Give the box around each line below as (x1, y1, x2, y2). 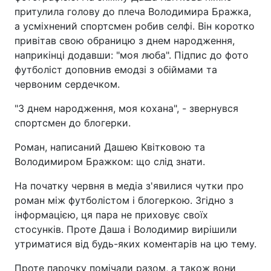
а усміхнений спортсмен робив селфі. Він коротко (15, 20, 255, 32)
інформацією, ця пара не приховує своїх (15, 209, 208, 221)
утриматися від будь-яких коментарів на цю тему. (15, 238, 256, 250)
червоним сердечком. (15, 78, 120, 90)
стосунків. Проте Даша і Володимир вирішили (15, 223, 237, 235)
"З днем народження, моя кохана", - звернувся (15, 102, 238, 114)
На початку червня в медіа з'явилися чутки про (15, 180, 244, 192)
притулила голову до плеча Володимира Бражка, (15, 5, 251, 18)
